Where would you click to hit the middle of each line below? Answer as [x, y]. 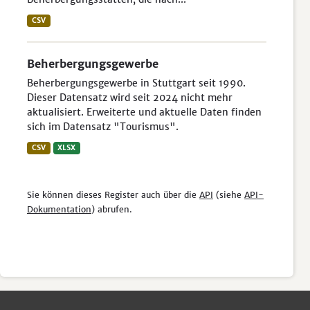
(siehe [229, 195]
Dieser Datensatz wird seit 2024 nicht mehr [130, 98]
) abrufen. [112, 209]
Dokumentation [59, 209]
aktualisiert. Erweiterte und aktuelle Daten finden [144, 112]
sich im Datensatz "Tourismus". [103, 127]
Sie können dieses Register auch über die [113, 195]
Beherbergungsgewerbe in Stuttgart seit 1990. [136, 83]
